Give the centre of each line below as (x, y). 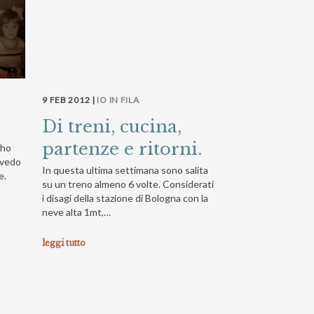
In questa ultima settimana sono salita (125, 170)
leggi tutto (64, 243)
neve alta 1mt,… (77, 212)
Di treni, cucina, (112, 126)
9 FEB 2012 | (70, 100)
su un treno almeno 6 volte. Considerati (128, 184)
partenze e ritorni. (122, 149)
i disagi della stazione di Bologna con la (125, 198)
